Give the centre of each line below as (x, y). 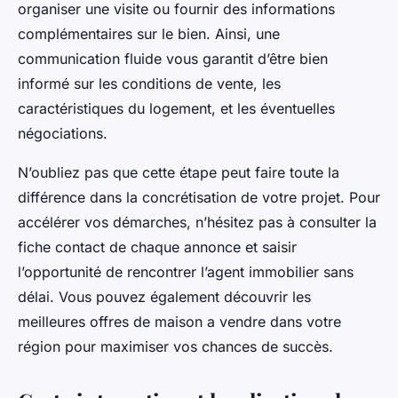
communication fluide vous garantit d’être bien (173, 58)
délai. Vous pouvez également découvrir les (164, 296)
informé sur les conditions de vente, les (149, 83)
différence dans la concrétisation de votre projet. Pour (199, 197)
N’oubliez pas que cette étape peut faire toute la (179, 172)
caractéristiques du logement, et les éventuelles (176, 108)
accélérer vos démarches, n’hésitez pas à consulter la (197, 222)
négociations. (63, 133)
